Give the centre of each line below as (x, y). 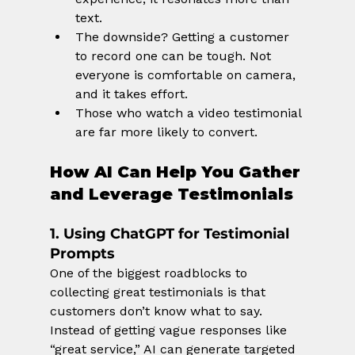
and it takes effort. (131, 94)
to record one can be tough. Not (175, 56)
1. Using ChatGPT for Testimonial (171, 234)
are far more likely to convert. (166, 132)
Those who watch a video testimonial (190, 113)
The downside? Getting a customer (184, 37)
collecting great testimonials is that (159, 292)
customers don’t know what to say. (158, 311)
